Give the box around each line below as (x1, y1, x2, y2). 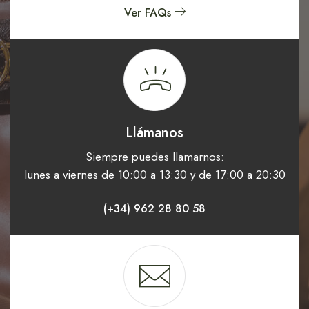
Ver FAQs (123, 4, 171, 21)
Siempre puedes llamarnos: (85, 148, 224, 165)
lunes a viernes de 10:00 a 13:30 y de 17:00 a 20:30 (23, 166, 286, 183)
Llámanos (126, 122, 183, 143)
